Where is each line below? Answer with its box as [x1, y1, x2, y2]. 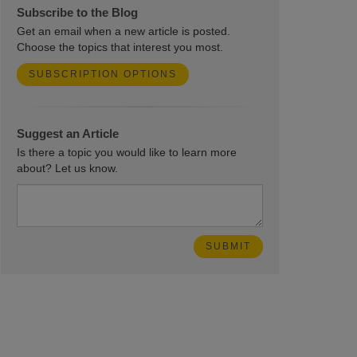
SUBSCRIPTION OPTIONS [28, 69, 177, 80]
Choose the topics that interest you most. [16, 41, 223, 53]
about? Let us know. [16, 162, 118, 175]
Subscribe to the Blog [16, 6, 138, 19]
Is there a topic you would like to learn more [16, 146, 237, 159]
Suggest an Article [16, 127, 119, 140]
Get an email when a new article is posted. [16, 25, 230, 37]
